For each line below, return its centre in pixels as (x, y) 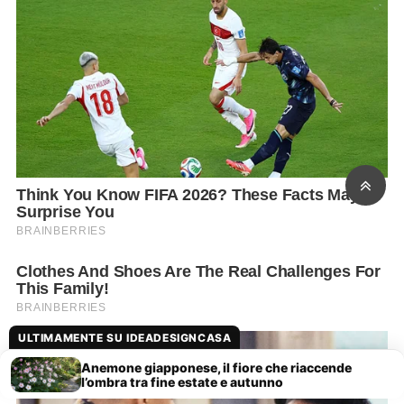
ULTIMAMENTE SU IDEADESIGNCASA (125, 337)
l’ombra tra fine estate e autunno (182, 381)
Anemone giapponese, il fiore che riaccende (216, 367)
